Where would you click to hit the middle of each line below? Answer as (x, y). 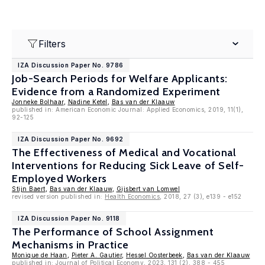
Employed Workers (59, 179)
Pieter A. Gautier (96, 255)
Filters (52, 44)
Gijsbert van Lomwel (148, 189)
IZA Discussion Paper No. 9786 (71, 65)
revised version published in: (58, 196)
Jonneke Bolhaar (38, 102)
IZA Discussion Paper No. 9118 (69, 218)
